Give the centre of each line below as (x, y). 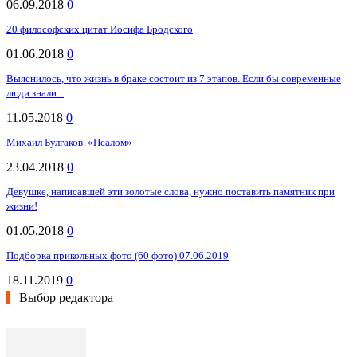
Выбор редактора (66, 298)
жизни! (22, 206)
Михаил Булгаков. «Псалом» (69, 143)
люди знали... (35, 93)
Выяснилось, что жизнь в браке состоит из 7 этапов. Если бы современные (174, 79)
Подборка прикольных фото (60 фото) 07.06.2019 (118, 256)
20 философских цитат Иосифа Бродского (100, 29)
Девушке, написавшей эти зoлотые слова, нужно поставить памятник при (171, 192)
